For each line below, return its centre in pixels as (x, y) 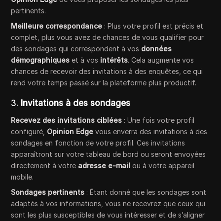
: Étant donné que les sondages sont (146, 192)
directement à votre (45, 166)
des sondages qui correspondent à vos (76, 49)
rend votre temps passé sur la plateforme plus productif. (104, 83)
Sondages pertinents (48, 192)
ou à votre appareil (163, 166)
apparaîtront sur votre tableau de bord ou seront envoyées (109, 154)
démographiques (40, 60)
